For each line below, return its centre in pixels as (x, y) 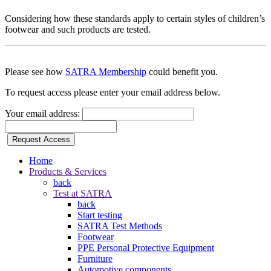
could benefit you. (182, 72)
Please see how (35, 72)
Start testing (100, 215)
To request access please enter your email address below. (113, 93)
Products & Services (68, 172)
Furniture (95, 259)
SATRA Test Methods (120, 226)
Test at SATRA (83, 194)
